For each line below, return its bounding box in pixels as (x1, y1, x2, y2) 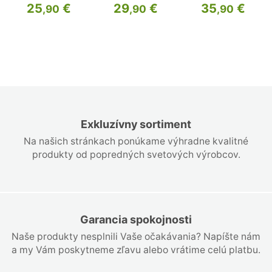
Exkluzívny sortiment (81, 118, 191, 131)
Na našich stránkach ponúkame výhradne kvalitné (24, 135, 248, 148)
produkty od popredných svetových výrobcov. (32, 149, 240, 161)
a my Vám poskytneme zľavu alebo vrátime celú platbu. (12, 244, 260, 256)
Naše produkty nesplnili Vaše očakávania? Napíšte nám (12, 231, 260, 243)
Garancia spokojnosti (80, 213, 192, 226)
